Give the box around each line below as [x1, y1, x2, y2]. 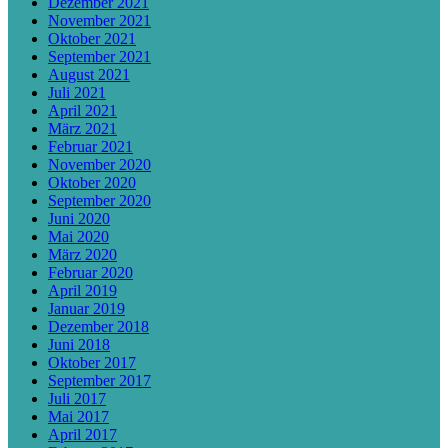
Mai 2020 [48, 228, 109, 246]
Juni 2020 [48, 210, 110, 228]
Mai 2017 [48, 408, 109, 426]
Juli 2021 [48, 84, 106, 102]
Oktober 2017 [48, 354, 136, 372]
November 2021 [48, 12, 151, 30]
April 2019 [48, 282, 117, 300]
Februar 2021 [48, 138, 133, 156]
